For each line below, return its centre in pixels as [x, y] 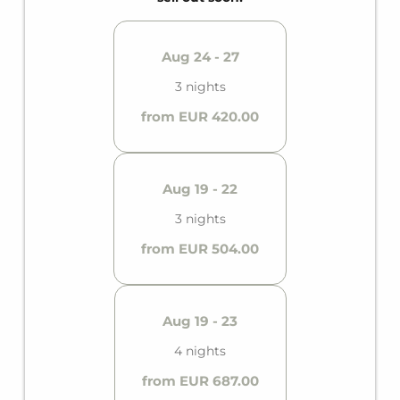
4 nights [200, 350]
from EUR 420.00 [200, 116]
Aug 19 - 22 [200, 188]
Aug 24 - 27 [200, 56]
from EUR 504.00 [200, 248]
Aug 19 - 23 [200, 321]
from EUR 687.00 [200, 380]
